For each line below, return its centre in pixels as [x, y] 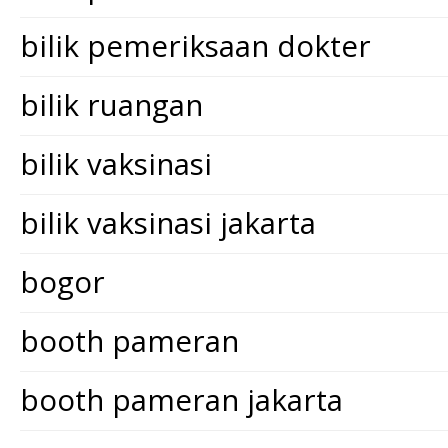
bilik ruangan [111, 104]
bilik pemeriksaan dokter [195, 45]
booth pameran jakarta [181, 399]
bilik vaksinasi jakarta [168, 222]
